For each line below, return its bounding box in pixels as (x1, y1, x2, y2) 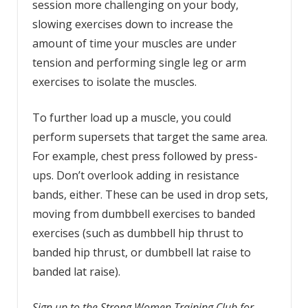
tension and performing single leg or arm (32, 55, 246, 71)
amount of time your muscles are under (32, 36, 236, 52)
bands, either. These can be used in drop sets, (32, 187, 268, 203)
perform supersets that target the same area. (32, 129, 267, 145)
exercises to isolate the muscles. (32, 74, 199, 90)
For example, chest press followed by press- (32, 148, 258, 164)
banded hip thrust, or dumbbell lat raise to (32, 245, 251, 261)
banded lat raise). (32, 264, 123, 280)
